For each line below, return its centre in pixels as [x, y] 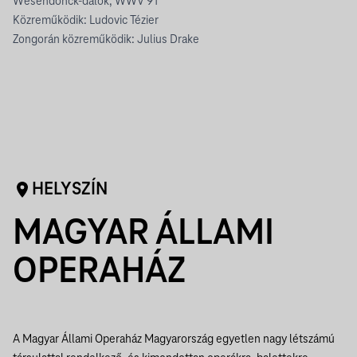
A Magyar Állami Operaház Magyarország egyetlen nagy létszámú [174, 339]
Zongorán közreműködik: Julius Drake [106, 40]
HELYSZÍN [70, 190]
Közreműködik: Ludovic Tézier [86, 21]
